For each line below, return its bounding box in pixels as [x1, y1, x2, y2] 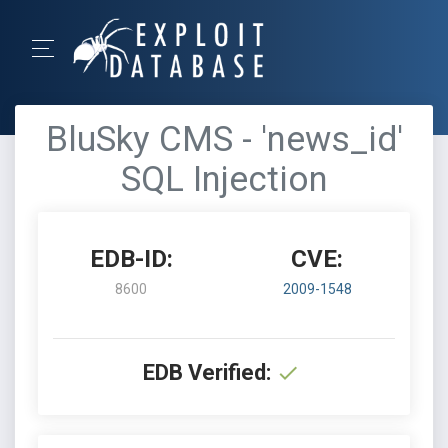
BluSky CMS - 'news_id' [45, 119, 403, 160]
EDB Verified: [143, 360, 271, 385]
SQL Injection [120, 159, 328, 200]
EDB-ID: [89, 245, 173, 273]
